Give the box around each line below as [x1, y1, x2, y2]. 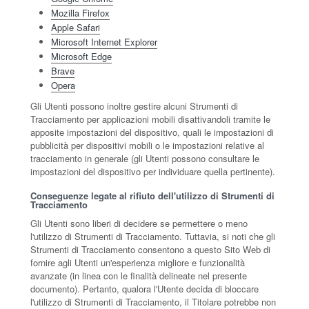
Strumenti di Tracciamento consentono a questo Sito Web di [30, 243, 270, 256]
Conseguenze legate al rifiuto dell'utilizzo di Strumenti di [30, 189, 275, 202]
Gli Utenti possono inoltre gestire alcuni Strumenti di [30, 99, 238, 112]
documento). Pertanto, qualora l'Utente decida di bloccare [30, 282, 259, 295]
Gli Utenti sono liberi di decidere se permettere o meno [30, 217, 248, 230]
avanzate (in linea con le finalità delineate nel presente [30, 269, 247, 282]
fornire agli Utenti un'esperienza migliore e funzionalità [30, 256, 245, 269]
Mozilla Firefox [51, 6, 110, 19]
